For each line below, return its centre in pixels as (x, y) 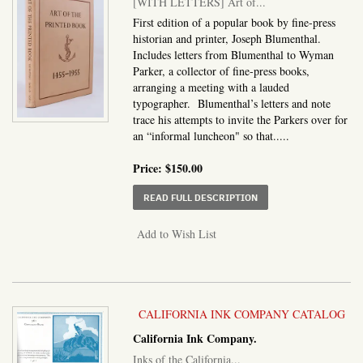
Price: (149, 168)
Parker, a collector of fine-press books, (222, 70)
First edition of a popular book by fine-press (235, 22)
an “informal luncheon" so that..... (211, 135)
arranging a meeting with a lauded (211, 87)
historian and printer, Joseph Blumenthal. (227, 38)
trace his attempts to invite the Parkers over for (241, 119)
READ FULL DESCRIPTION (201, 197)
